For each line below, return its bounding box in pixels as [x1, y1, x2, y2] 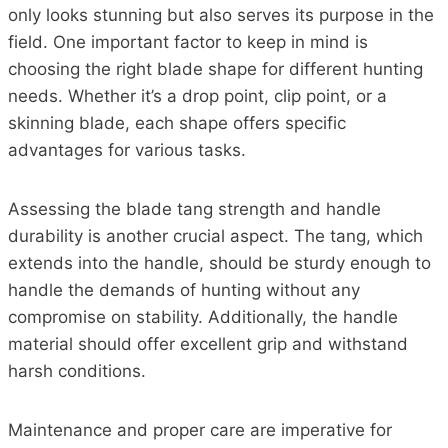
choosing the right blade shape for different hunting [8, 58, 423, 79]
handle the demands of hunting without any [8, 279, 360, 300]
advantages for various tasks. [8, 139, 246, 160]
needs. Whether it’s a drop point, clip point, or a [8, 85, 387, 106]
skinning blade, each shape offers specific [8, 112, 346, 133]
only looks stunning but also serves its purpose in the [8, 4, 434, 25]
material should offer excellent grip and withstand [8, 333, 408, 354]
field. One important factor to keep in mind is [8, 31, 368, 52]
